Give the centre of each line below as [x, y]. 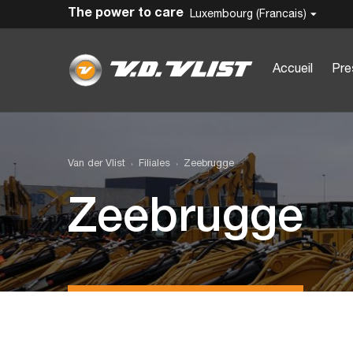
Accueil [293, 69]
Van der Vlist [97, 164]
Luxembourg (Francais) [248, 14]
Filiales [154, 164]
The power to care [126, 13]
